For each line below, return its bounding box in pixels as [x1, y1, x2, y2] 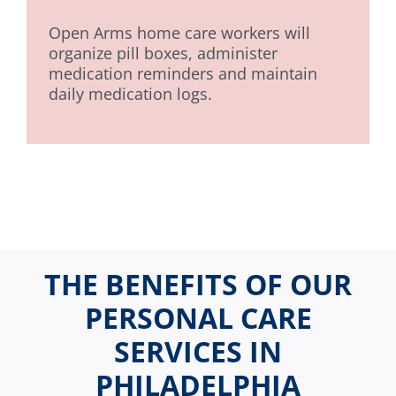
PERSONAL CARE [84, 299, 312, 338]
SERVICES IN [114, 332, 282, 371]
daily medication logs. [48, 83, 212, 105]
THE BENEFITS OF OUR [44, 265, 352, 304]
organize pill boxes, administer [48, 42, 278, 65]
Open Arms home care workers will [48, 22, 310, 44]
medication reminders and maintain [48, 63, 317, 85]
